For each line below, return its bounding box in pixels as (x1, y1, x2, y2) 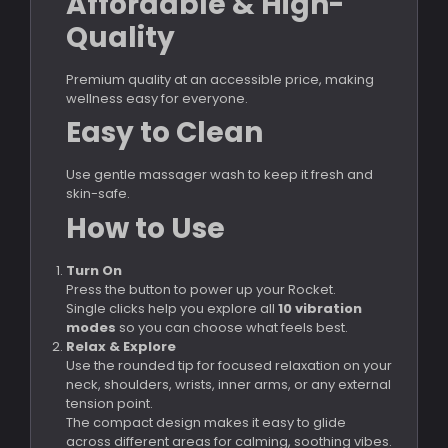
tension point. (66, 393, 153, 413)
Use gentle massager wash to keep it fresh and (66, 164, 373, 184)
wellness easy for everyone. (66, 88, 248, 108)
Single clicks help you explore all (66, 298, 278, 318)
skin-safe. (66, 183, 130, 203)
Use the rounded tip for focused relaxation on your (66, 355, 392, 375)
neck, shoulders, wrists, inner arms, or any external (66, 374, 391, 394)
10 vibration (278, 298, 362, 318)
